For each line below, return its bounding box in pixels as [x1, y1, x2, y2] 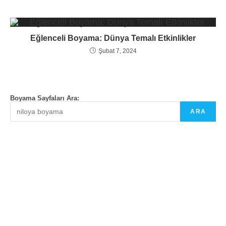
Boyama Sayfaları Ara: [10, 94, 79, 102]
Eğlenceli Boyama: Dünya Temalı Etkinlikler [30, 34, 196, 43]
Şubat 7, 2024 [98, 47, 137, 55]
